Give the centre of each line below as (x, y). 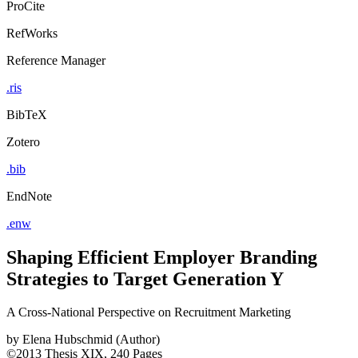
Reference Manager (56, 60)
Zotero (23, 141)
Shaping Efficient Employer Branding (162, 257)
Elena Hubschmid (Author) (91, 340)
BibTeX (27, 114)
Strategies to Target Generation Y (145, 278)
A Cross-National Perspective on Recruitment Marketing (149, 312)
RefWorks (32, 33)
